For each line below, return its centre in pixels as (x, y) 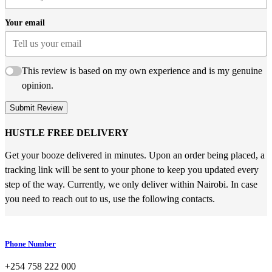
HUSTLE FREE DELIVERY (67, 133)
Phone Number (30, 243)
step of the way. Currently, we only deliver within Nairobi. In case (131, 185)
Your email (25, 22)
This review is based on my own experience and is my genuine (142, 71)
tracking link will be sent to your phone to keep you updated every (132, 170)
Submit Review (36, 108)
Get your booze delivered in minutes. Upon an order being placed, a (135, 155)
